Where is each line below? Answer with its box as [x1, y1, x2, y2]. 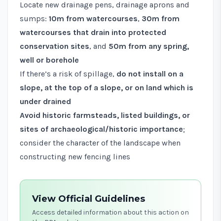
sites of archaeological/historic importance [20, 124, 183, 134]
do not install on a [116, 69, 184, 78]
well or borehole [20, 55, 79, 65]
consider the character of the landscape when [20, 138, 181, 147]
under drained [20, 96, 71, 106]
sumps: [20, 13, 49, 23]
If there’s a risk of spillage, [20, 69, 116, 78]
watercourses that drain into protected [20, 27, 166, 37]
